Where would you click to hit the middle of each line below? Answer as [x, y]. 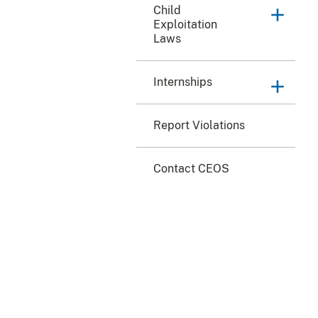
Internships [183, 82]
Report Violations [199, 125]
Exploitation [185, 24]
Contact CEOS [191, 168]
